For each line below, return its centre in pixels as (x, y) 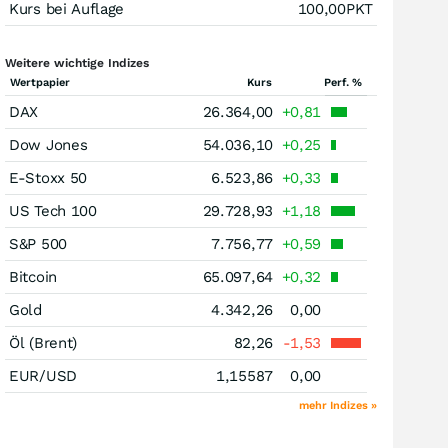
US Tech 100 (53, 211)
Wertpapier (40, 82)
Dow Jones (48, 145)
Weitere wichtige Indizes (77, 63)
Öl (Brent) (43, 343)
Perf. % (343, 82)
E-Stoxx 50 (48, 178)
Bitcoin (33, 277)
